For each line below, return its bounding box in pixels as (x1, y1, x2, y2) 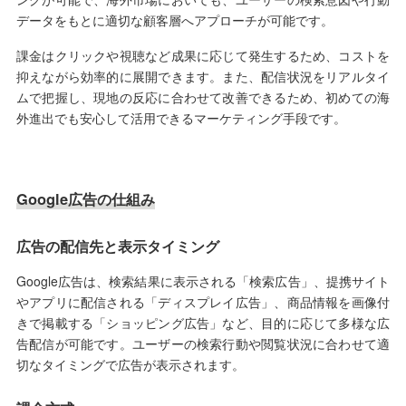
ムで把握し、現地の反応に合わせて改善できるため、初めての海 (15, 88, 391, 107)
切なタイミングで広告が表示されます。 (15, 355, 245, 374)
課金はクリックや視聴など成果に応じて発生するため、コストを (15, 46, 391, 65)
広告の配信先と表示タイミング (15, 236, 219, 257)
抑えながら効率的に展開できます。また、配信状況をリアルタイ (15, 67, 391, 86)
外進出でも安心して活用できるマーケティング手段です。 (15, 109, 346, 128)
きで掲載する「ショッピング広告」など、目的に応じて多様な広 (15, 314, 391, 333)
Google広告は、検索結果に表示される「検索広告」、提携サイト (15, 272, 391, 291)
